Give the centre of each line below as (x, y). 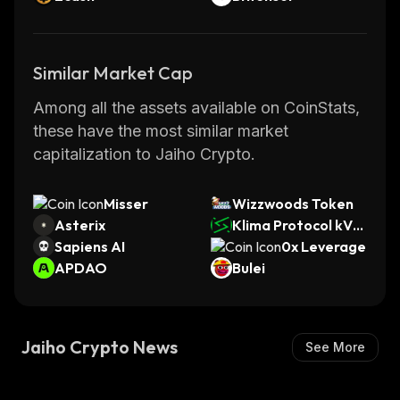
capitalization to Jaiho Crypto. (144, 154)
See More (335, 347)
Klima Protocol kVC (297, 225)
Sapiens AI (90, 246)
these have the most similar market (161, 131)
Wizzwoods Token (293, 204)
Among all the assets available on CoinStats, (196, 108)
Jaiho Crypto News (100, 347)
